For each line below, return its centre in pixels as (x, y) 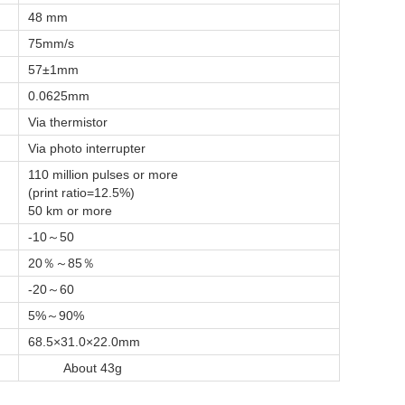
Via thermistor (68, 122)
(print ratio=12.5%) (81, 192)
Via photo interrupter (87, 148)
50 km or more (70, 210)
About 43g (75, 367)
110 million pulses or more (105, 174)
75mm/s (51, 43)
